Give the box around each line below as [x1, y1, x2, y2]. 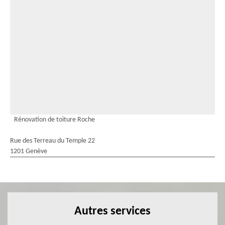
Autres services [74, 205, 151, 217]
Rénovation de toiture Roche [14, 116, 95, 124]
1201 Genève [10, 148, 47, 155]
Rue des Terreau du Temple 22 [10, 137, 95, 145]
